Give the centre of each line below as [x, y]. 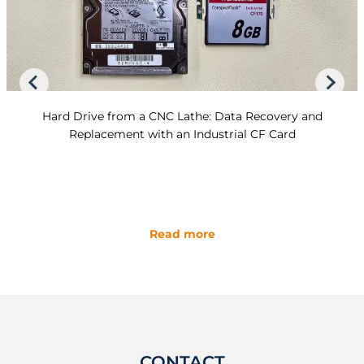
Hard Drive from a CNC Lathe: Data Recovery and [182, 117]
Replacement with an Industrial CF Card [182, 134]
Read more [182, 234]
